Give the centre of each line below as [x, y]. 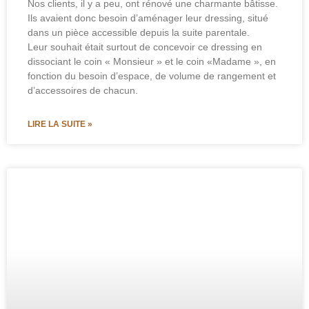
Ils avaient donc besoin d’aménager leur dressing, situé [148, 18]
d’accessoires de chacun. [84, 90]
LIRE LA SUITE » [60, 124]
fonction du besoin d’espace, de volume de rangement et [152, 76]
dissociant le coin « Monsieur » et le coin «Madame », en [152, 61]
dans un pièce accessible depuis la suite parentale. [140, 32]
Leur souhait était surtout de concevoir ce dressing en [145, 47]
